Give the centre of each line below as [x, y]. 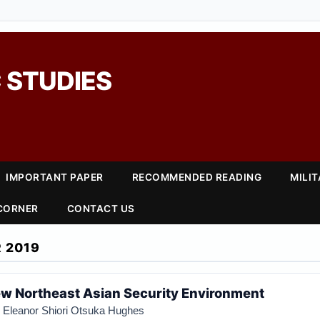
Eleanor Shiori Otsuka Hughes [73, 310]
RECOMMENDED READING [197, 177]
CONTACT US [101, 209]
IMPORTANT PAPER [55, 177]
